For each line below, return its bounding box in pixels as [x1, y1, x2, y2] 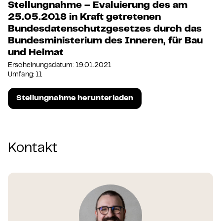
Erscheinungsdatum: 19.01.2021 [8, 62, 112, 69]
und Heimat [8, 48, 64, 57]
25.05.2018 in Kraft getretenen [8, 13, 161, 22]
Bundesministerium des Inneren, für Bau [8, 37, 203, 45]
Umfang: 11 [8, 72, 43, 78]
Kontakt [8, 142, 58, 155]
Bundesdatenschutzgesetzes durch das [8, 25, 202, 34]
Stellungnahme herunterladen [16, 94, 134, 102]
